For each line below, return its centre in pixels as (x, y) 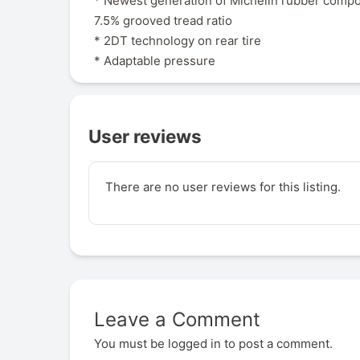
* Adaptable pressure (155, 60)
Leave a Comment (177, 319)
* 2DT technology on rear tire (178, 40)
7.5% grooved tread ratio (163, 20)
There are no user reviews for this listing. (223, 187)
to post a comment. (277, 343)
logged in (194, 343)
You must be (131, 343)
